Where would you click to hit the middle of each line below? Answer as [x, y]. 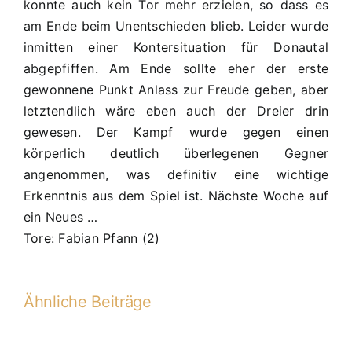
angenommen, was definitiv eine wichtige [176, 174]
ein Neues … [61, 217]
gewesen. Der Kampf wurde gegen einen [176, 132]
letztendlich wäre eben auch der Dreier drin [176, 111]
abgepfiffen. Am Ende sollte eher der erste [176, 68]
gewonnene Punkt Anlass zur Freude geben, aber [176, 90]
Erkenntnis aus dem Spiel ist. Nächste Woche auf [176, 196]
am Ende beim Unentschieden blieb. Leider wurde [176, 26]
